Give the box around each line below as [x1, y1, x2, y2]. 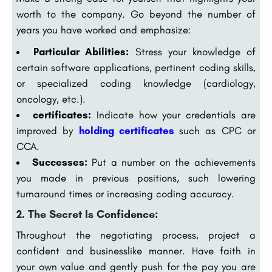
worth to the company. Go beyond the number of [16, 8, 256, 21]
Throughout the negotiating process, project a [16, 229, 256, 242]
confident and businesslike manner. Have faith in [16, 245, 256, 257]
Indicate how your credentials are [90, 109, 256, 121]
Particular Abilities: [33, 46, 129, 58]
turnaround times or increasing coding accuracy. [16, 188, 234, 200]
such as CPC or [179, 124, 256, 137]
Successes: [32, 156, 87, 169]
